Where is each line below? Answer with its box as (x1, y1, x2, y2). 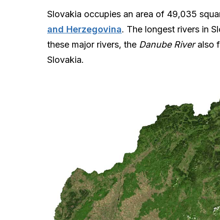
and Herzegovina (47, 24, 122, 35)
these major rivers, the (47, 39, 139, 50)
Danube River (139, 39, 195, 50)
